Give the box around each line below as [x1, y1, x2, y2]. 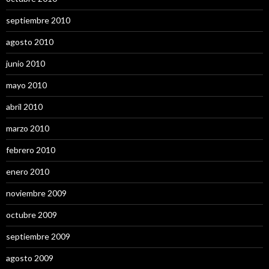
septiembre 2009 [6, 231, 70, 241]
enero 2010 [6, 166, 49, 177]
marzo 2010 [6, 122, 49, 133]
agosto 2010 [6, 36, 53, 47]
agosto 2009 [6, 252, 53, 263]
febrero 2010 [6, 144, 55, 155]
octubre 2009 [6, 209, 57, 220]
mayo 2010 [6, 79, 47, 90]
